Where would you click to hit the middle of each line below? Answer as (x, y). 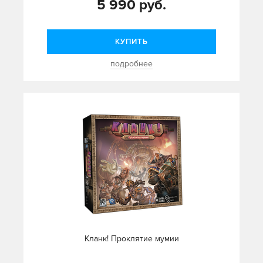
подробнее (131, 64)
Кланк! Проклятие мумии (131, 239)
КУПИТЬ (131, 42)
